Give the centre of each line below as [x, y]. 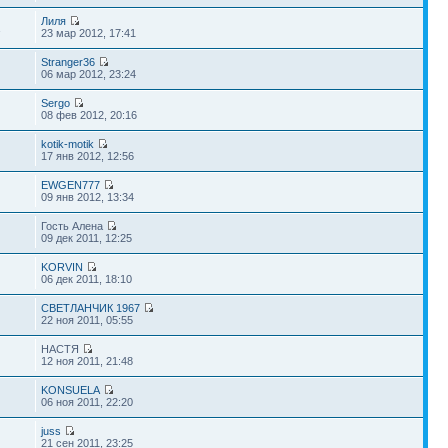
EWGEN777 [71, 185]
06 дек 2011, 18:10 [87, 279]
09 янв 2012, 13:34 [88, 197]
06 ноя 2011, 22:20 [87, 402]
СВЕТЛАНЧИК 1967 [91, 308]
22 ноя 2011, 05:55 [87, 320]
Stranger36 [68, 62]
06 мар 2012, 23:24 [89, 74]
